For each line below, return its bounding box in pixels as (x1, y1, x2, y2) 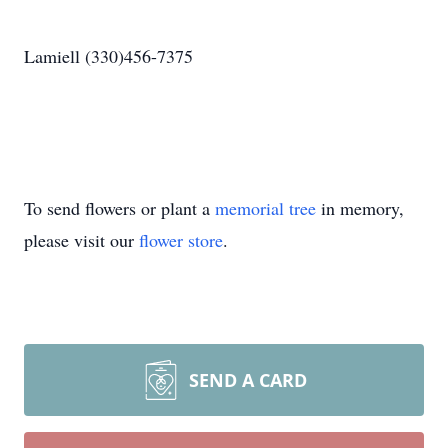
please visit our (24, 228, 139, 252)
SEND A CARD (189, 368, 307, 392)
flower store (139, 228, 223, 252)
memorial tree (215, 196, 316, 220)
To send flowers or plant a (24, 196, 215, 220)
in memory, (316, 196, 404, 220)
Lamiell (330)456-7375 (24, 44, 193, 68)
